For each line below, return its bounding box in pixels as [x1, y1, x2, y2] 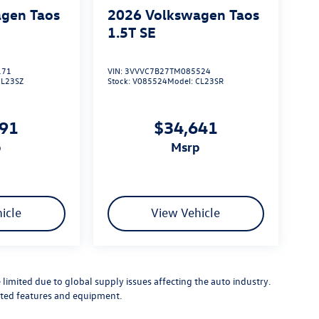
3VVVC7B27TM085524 [124, 65, 211, 77]
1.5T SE [107, 23, 156, 41]
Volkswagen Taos [145, 5, 259, 23]
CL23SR [194, 75, 224, 87]
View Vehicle [151, 205, 221, 221]
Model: [167, 75, 195, 87]
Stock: [107, 75, 132, 87]
